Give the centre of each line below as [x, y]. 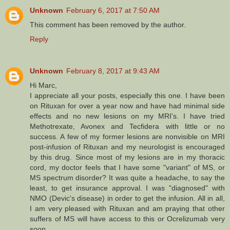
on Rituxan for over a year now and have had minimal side [127, 106]
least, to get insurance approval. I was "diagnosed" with [127, 188]
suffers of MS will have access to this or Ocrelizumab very [127, 218]
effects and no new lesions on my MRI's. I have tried [127, 116]
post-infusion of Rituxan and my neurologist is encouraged [127, 147]
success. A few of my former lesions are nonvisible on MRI [127, 136]
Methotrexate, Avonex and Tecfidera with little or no [127, 126]
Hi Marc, [43, 85]
